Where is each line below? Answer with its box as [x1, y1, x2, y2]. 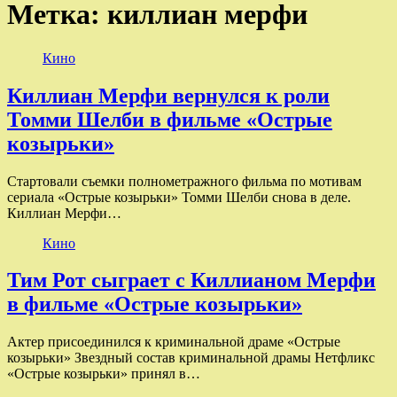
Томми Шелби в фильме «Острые [7, 107, 332, 131]
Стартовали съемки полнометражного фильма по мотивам [7, 173, 362, 189]
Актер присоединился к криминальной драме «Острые [7, 334, 340, 350]
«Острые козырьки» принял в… [7, 366, 200, 382]
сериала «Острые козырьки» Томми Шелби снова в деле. [7, 189, 351, 205]
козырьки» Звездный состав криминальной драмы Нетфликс [7, 350, 375, 366]
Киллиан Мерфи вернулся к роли [7, 83, 330, 107]
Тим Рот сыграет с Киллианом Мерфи [7, 269, 376, 292]
